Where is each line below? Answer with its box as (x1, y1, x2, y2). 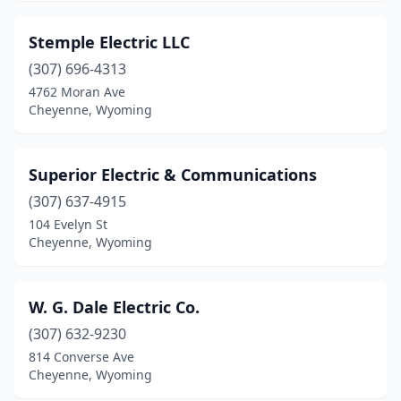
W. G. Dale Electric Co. (29, 296, 200, 318)
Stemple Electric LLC (29, 31, 190, 53)
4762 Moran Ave (29, 83, 125, 100)
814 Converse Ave (29, 348, 134, 365)
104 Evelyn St (29, 216, 107, 233)
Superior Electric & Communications (29, 164, 317, 185)
